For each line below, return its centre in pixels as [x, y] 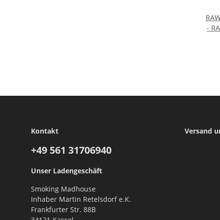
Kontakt [45, 131]
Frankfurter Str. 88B [63, 210]
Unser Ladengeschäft [67, 171]
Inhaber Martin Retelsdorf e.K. [81, 199]
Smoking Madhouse [63, 189]
